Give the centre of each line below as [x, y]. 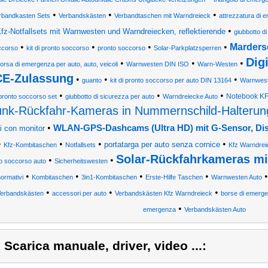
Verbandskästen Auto [215, 209]
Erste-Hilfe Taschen [174, 177]
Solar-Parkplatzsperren [187, 48]
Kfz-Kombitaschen [30, 145]
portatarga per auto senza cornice [162, 144]
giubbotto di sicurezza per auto [110, 96]
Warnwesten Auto [236, 177]
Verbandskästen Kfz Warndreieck [163, 193]
